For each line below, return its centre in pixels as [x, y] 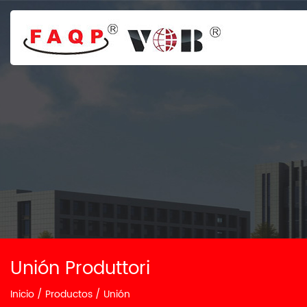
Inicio [22, 294]
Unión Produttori [80, 269]
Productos [69, 294]
